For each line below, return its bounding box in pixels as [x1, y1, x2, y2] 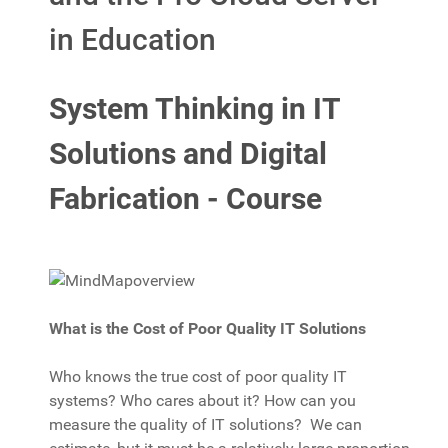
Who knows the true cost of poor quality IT [49, 367, 347, 387]
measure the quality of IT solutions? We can [49, 415, 362, 435]
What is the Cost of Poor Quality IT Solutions [49, 319, 366, 339]
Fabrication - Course [49, 180, 322, 216]
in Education [49, 21, 216, 57]
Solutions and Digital [49, 135, 327, 171]
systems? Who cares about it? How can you [49, 391, 356, 411]
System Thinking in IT [49, 90, 340, 126]
